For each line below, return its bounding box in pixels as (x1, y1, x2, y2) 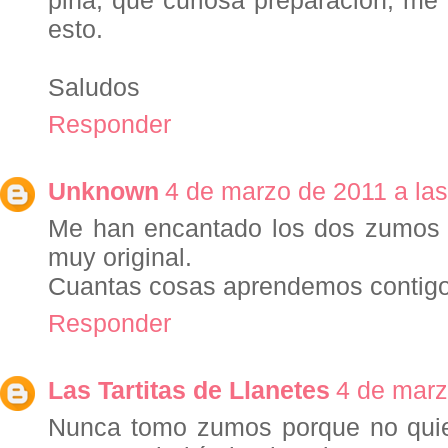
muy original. (48, 243, 192, 272)
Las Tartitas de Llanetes (48, 376, 330, 405)
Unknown (48, 177, 159, 206)
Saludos (48, 73, 140, 102)
